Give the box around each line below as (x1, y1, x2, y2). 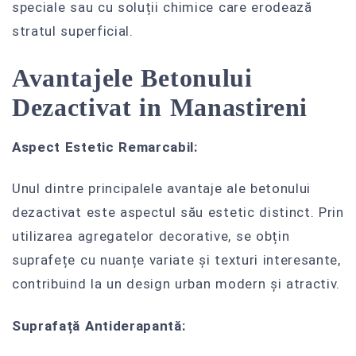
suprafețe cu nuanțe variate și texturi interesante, (12, 252, 341, 269)
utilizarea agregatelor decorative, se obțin (12, 228, 290, 245)
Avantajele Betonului (12, 64, 253, 92)
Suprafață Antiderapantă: (12, 318, 186, 335)
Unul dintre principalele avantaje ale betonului (12, 180, 311, 197)
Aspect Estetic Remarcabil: (12, 138, 198, 155)
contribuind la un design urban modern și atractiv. (12, 276, 341, 292)
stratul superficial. (12, 22, 133, 39)
